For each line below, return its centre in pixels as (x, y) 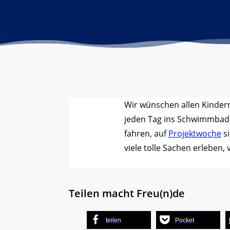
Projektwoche (195, 133)
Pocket (185, 220)
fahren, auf (146, 133)
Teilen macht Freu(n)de (127, 193)
